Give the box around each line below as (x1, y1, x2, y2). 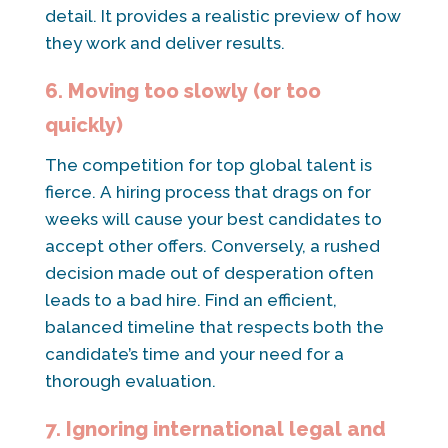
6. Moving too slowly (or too (44, 78, 321, 103)
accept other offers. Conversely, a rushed (44, 235, 380, 256)
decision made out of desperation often (44, 262, 374, 283)
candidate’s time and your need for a (44, 343, 344, 364)
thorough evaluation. (44, 370, 216, 391)
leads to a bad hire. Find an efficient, (44, 289, 337, 310)
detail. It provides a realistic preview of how (44, 5, 401, 26)
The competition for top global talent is (44, 154, 372, 175)
